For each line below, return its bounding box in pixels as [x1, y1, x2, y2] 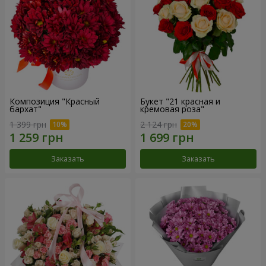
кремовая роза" [140, 103, 204, 115]
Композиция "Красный [9, 96, 100, 107]
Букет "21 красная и [140, 96, 220, 107]
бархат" [9, 103, 42, 115]
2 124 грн [140, 119, 177, 131]
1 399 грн [9, 119, 46, 131]
